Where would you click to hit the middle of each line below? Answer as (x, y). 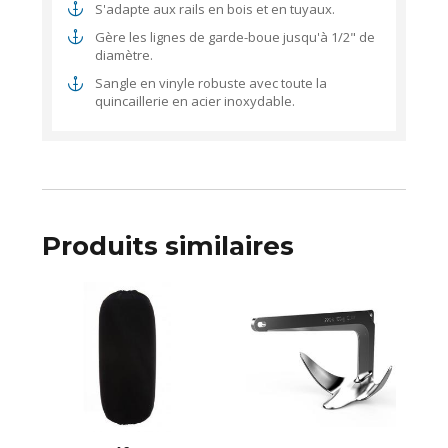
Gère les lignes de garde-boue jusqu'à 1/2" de (234, 36)
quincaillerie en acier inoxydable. (194, 101)
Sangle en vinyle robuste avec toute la (210, 83)
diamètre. (123, 54)
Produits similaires (168, 245)
